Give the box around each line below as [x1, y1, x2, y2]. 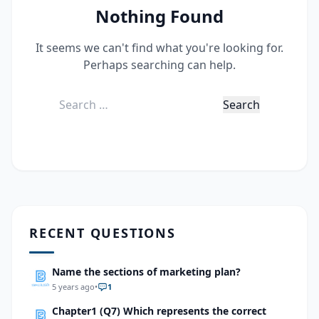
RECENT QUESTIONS [29, 224, 176, 241]
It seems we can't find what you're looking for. [36, 40, 283, 56]
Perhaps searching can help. [83, 57, 236, 73]
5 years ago [52, 281, 95, 292]
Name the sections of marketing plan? [52, 265, 241, 278]
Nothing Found [95, 4, 224, 28]
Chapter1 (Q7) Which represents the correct [52, 304, 266, 318]
